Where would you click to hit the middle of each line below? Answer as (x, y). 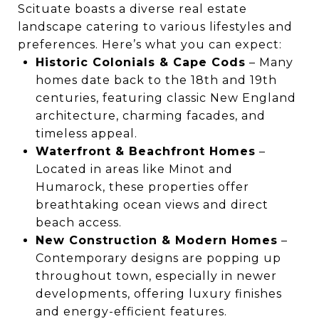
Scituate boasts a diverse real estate (132, 9)
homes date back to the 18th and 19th (156, 80)
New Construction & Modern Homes (156, 240)
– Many (269, 62)
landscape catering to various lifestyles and (155, 26)
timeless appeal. (86, 133)
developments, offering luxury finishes (158, 293)
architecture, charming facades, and (150, 115)
